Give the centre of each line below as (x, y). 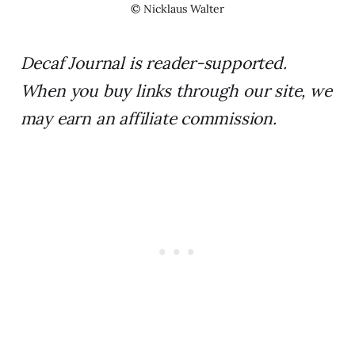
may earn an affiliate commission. (148, 119)
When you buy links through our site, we (176, 91)
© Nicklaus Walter (177, 9)
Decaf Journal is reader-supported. (153, 63)
